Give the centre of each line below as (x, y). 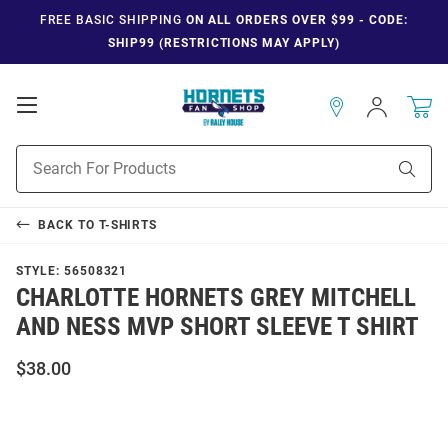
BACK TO (68, 224)
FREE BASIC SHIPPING (111, 20)
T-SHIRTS (128, 224)
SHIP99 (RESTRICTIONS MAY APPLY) (224, 43)
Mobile (65, 124)
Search (37, 175)
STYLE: (40, 270)
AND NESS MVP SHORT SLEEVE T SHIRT (217, 326)
